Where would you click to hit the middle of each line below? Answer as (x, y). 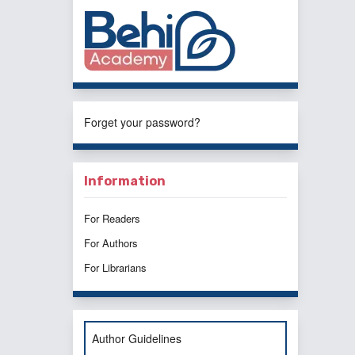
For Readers (112, 218)
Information (125, 181)
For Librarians (115, 267)
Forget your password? (142, 122)
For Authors (111, 242)
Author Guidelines (137, 338)
